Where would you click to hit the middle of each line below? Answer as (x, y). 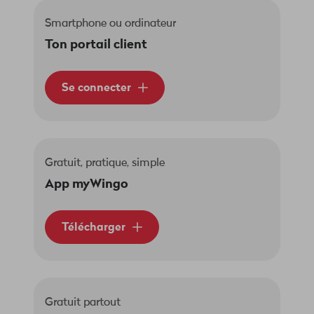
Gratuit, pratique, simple (105, 163)
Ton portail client (97, 45)
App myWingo (87, 184)
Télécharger (94, 227)
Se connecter (96, 88)
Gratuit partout (83, 303)
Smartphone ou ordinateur (110, 24)
